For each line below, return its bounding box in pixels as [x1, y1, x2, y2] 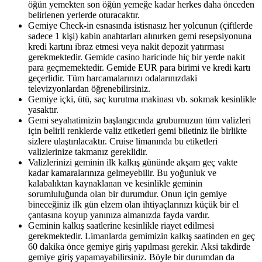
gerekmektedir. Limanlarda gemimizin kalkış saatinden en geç [28, 230, 255, 241]
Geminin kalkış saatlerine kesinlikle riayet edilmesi [28, 220, 214, 230]
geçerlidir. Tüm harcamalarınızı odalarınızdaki [28, 73, 197, 83]
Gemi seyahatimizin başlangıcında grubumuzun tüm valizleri [28, 115, 251, 125]
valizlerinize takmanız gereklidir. [28, 146, 147, 157]
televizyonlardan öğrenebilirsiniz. [28, 83, 150, 94]
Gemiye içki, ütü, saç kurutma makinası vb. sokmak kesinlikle [28, 94, 256, 104]
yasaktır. [28, 104, 58, 115]
